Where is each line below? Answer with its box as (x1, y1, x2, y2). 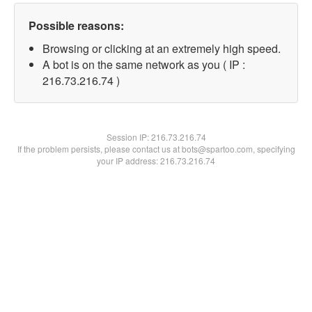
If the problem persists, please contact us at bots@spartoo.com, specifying (17, 143, 295, 155)
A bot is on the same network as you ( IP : (42, 56, 245, 72)
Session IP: (106, 131, 151, 143)
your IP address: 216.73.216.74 (97, 155, 215, 166)
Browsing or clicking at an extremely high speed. (42, 40, 281, 56)
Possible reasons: (29, 17, 124, 33)
